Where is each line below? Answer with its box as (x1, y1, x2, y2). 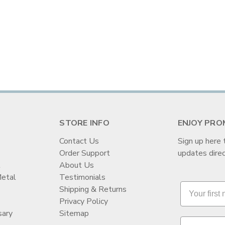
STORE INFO (59, 118, 109, 129)
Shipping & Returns (59, 184, 127, 195)
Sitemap (59, 208, 89, 219)
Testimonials (59, 172, 106, 183)
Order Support (59, 148, 110, 159)
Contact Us (59, 136, 99, 147)
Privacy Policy (59, 196, 108, 207)
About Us (59, 160, 94, 171)
